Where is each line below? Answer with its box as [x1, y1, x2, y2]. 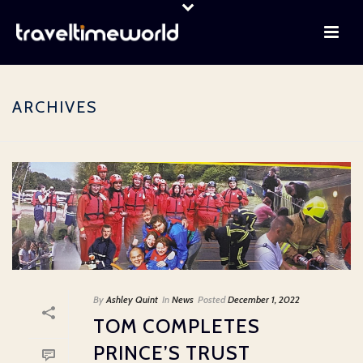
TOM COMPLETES [93, 314, 260, 338]
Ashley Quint [106, 293, 158, 305]
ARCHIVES [12, 97, 97, 117]
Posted [198, 293, 225, 305]
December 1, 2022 [228, 293, 300, 305]
